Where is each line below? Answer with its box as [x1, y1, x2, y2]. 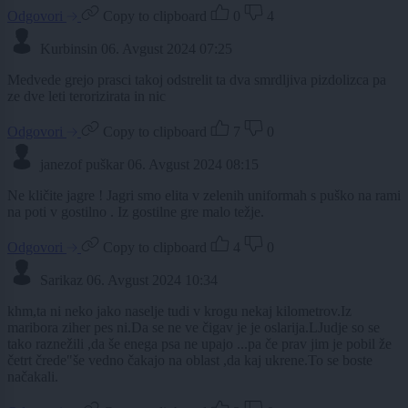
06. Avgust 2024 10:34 [87, 271, 218, 288]
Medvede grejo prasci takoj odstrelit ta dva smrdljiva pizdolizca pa [7, 71, 386, 87]
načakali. [7, 368, 58, 384]
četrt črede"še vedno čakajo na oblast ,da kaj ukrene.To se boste [7, 352, 372, 368]
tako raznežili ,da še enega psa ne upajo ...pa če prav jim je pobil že [7, 335, 392, 352]
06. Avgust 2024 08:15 [127, 156, 259, 172]
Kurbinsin [40, 40, 97, 56]
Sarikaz [40, 271, 83, 288]
